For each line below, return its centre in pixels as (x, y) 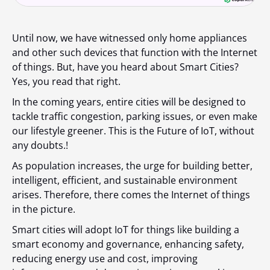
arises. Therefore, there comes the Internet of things (131, 195)
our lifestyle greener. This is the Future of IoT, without (133, 131)
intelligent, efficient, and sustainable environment (125, 181)
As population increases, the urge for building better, (132, 166)
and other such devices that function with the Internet (135, 53)
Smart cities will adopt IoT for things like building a (126, 230)
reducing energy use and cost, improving (105, 259)
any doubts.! (40, 146)
